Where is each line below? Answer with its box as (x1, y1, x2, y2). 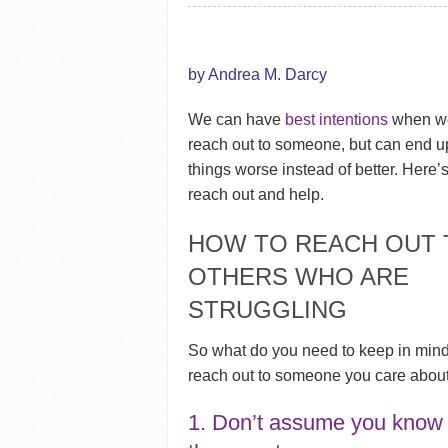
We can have (188, 111, 286, 129)
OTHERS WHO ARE (188, 263, 410, 291)
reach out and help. (188, 186, 325, 204)
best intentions (285, 111, 389, 129)
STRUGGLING (188, 296, 348, 324)
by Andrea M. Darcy (188, 66, 328, 84)
